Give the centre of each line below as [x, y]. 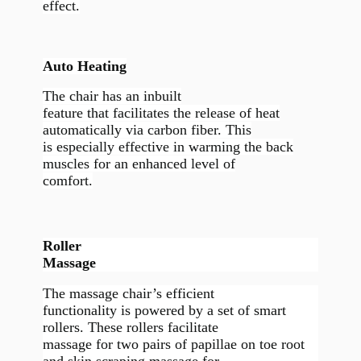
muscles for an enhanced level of [139, 164]
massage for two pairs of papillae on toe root [173, 344]
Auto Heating [84, 66]
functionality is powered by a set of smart [164, 310]
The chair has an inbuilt [112, 96]
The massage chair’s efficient [128, 293]
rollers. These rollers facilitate [130, 327]
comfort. [67, 181]
